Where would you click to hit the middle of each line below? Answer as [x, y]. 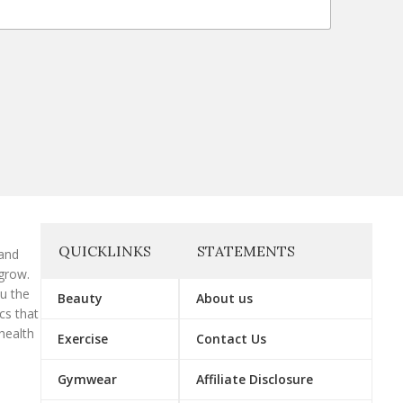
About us [225, 299]
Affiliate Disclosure [255, 380]
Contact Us [232, 339]
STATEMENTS [246, 251]
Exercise [83, 339]
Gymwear [88, 380]
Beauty [81, 299]
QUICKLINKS [105, 251]
